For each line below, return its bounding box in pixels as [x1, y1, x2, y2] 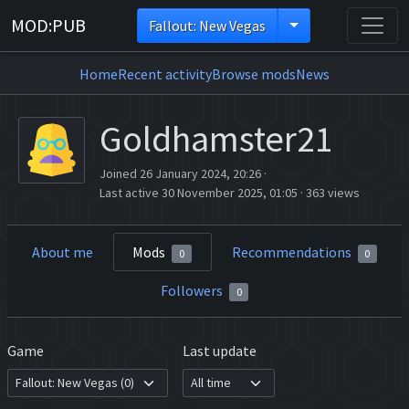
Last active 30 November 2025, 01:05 [100, 184, 299, 201]
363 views [306, 184, 361, 201]
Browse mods [212, 65, 296, 83]
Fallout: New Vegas [149, 16, 267, 35]
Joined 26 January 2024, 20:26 [100, 165, 262, 182]
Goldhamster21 [100, 116, 334, 162]
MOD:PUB [11, 14, 86, 37]
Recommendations [231, 243, 354, 261]
